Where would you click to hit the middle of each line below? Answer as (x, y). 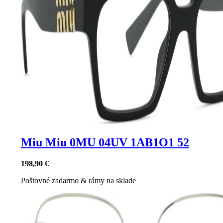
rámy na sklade (112, 180)
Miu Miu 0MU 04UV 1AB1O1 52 (105, 142)
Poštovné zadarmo (51, 180)
